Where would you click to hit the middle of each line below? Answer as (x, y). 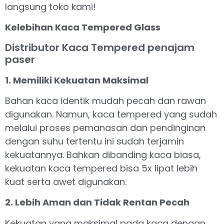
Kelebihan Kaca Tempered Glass (83, 27)
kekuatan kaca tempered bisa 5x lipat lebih (101, 168)
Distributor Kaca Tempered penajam (100, 47)
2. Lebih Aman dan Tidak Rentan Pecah (97, 202)
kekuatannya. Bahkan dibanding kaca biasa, (103, 154)
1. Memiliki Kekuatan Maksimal (77, 80)
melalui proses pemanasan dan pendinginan (105, 127)
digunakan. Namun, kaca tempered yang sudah (111, 114)
